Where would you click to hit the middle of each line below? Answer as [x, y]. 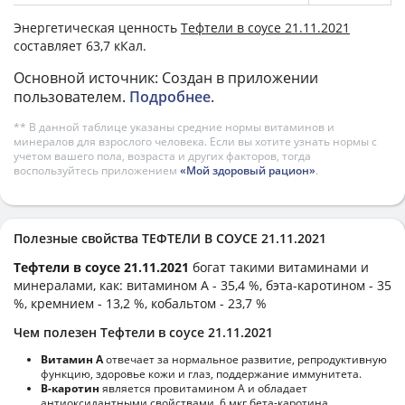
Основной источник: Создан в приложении [166, 77]
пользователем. [71, 96]
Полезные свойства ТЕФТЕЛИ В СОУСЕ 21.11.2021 [170, 238]
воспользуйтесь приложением [97, 170]
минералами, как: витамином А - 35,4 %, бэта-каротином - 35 [202, 285]
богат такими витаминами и [281, 267]
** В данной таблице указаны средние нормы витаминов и [174, 127]
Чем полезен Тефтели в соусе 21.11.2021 [143, 332]
